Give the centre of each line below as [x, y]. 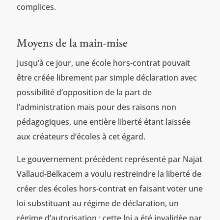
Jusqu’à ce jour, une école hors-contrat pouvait [103, 63]
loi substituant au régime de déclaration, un [97, 203]
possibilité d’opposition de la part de [84, 92]
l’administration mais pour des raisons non [96, 107]
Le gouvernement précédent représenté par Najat [109, 159]
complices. [36, 7]
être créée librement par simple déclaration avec [107, 77]
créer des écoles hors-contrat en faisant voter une [110, 188]
